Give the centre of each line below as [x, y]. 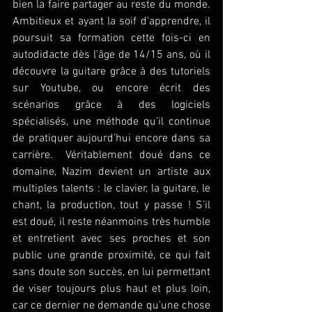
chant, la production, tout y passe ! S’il [111, 205]
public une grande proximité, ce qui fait [111, 255]
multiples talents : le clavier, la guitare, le [111, 188]
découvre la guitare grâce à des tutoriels [111, 71]
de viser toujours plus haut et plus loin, [111, 289]
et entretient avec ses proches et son [111, 239]
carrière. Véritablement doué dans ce [111, 155]
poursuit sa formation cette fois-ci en [111, 38]
